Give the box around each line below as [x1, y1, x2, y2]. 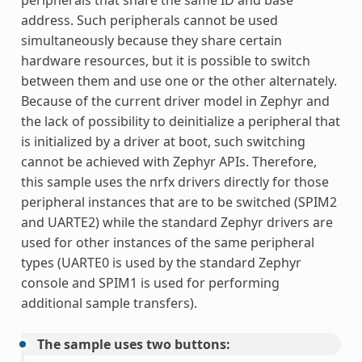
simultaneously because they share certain [20, 32, 282, 50]
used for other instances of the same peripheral [20, 234, 314, 252]
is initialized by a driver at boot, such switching [20, 133, 305, 151]
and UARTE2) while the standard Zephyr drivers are [20, 213, 333, 232]
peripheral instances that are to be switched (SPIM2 [20, 193, 337, 212]
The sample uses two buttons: [36, 335, 230, 354]
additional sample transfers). [20, 294, 197, 313]
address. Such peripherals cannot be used [20, 11, 278, 30]
